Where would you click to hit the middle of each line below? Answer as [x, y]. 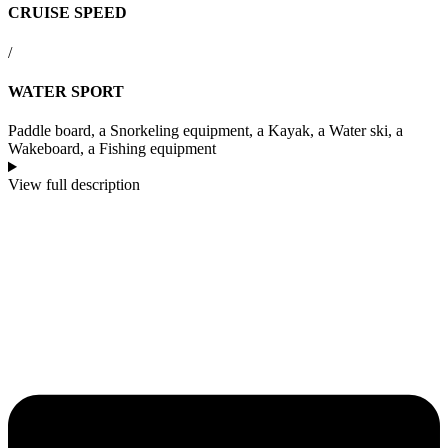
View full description [74, 185]
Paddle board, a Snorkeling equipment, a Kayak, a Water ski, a [205, 131]
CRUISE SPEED [67, 13]
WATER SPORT [66, 91]
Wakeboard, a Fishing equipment [112, 149]
